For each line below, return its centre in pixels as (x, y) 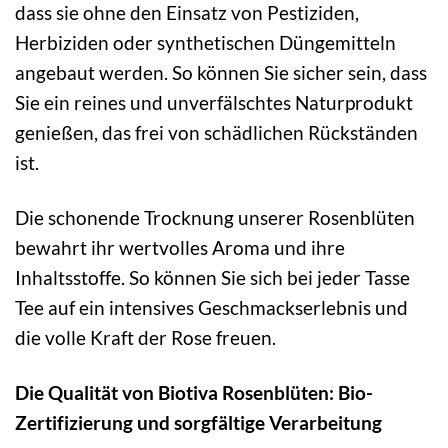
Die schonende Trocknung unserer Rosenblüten (215, 217)
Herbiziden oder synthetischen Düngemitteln (205, 42)
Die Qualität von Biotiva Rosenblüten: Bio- (194, 392)
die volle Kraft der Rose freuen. (145, 337)
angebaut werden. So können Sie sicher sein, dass (221, 72)
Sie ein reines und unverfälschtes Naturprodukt (214, 102)
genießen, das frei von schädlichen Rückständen (216, 132)
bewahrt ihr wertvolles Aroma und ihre (180, 247)
